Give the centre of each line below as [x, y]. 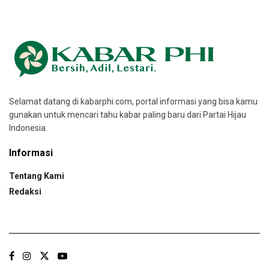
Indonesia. [28, 128]
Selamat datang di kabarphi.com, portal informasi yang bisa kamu [133, 101]
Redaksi [25, 191]
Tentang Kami [37, 176]
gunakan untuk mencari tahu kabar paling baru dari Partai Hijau [128, 114]
